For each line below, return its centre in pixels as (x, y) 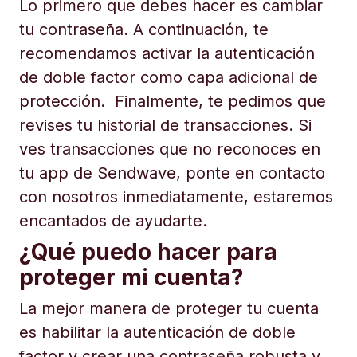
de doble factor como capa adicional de (169, 77)
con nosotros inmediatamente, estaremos (176, 197)
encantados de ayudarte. (113, 221)
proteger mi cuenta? (131, 277)
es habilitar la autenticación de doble (157, 332)
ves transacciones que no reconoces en (170, 149)
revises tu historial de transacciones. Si (165, 125)
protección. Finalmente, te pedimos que (173, 101)
